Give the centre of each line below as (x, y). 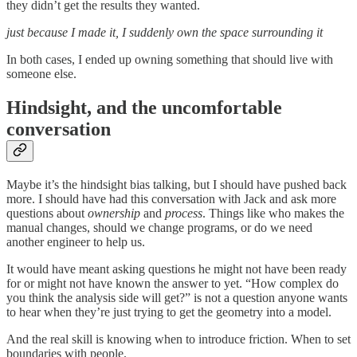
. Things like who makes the (273, 213)
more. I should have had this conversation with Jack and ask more (171, 198)
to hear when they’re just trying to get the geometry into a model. (169, 312)
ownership (114, 213)
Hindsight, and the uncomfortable (144, 108)
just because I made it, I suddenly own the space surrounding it (165, 33)
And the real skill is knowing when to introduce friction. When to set (178, 339)
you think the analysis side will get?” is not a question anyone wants (177, 297)
